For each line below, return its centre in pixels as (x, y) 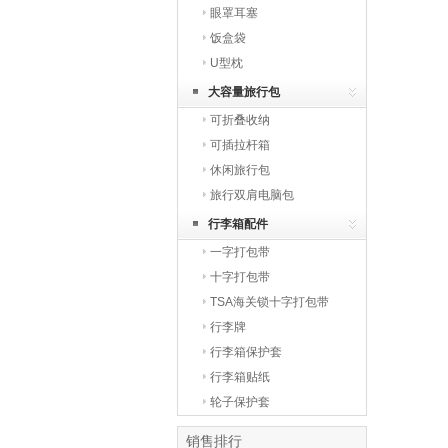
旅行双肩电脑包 (252, 195)
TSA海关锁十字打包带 (269, 302)
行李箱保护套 (246, 352)
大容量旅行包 (244, 92)
